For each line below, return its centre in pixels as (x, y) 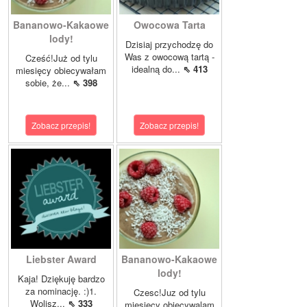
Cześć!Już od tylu (61, 58)
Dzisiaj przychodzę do (169, 45)
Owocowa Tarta (169, 25)
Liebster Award (61, 259)
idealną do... (157, 69)
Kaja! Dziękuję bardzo (61, 279)
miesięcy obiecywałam (61, 71)
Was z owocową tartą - (169, 57)
